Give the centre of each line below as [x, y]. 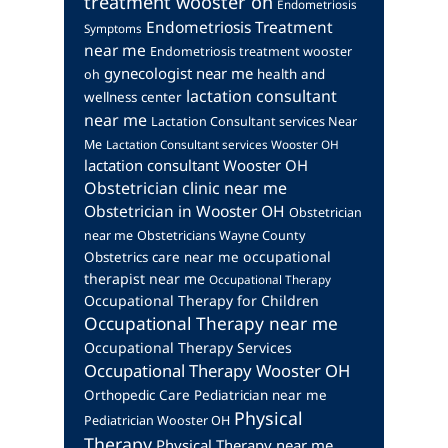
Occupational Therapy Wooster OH [217, 370]
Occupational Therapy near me [211, 323]
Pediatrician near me [260, 395]
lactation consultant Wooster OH [196, 165]
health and [291, 74]
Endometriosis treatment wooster [251, 51]
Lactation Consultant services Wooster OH [222, 144]
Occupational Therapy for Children [201, 300]
